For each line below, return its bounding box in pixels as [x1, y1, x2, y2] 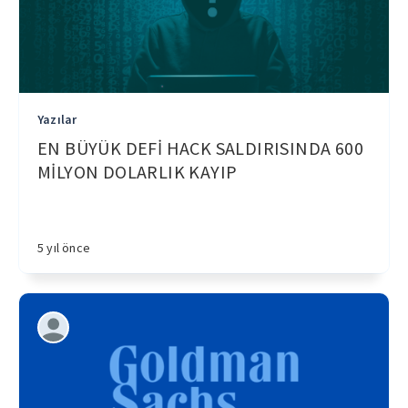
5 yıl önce [37, 240, 90, 256]
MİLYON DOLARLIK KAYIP [37, 160, 238, 183]
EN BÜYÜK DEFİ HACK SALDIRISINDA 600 [37, 137, 363, 159]
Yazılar [37, 111, 77, 127]
